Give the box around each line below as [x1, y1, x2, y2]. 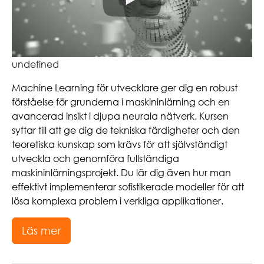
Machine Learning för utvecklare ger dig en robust [12, 81, 237, 94]
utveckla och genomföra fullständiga [12, 152, 179, 164]
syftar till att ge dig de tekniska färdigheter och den [12, 124, 240, 136]
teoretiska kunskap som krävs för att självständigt [12, 138, 227, 150]
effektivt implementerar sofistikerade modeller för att [12, 180, 244, 193]
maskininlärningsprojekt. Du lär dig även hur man [12, 166, 231, 179]
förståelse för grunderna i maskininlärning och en [12, 95, 230, 108]
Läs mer [22, 223, 61, 237]
